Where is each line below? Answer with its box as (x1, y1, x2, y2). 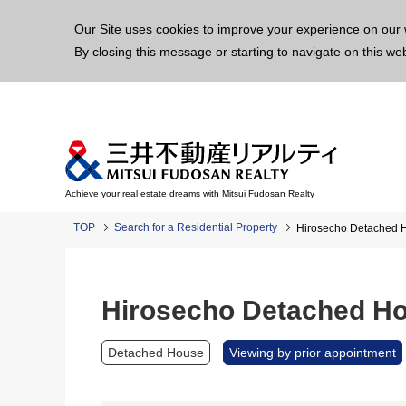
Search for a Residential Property (114, 221, 277, 234)
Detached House (108, 345, 204, 360)
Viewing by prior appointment (229, 345, 396, 360)
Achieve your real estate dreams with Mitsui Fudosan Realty (65, 188, 314, 198)
